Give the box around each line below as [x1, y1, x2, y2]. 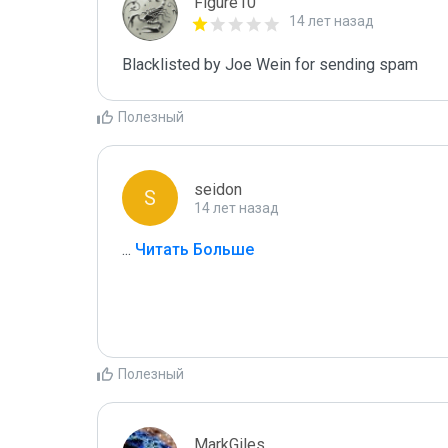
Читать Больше [131, 240, 254, 259]
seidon [194, 180, 242, 199]
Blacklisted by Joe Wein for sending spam [122, 55, 418, 74]
